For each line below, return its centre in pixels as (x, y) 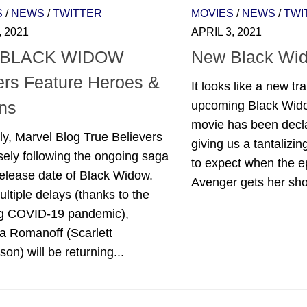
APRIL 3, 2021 (226, 32)
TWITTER (77, 14)
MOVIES (212, 14)
